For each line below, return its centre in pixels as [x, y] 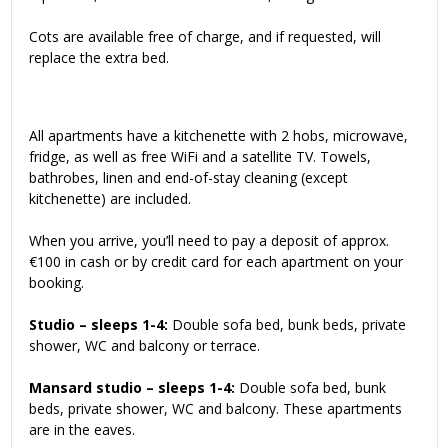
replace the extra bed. [99, 58]
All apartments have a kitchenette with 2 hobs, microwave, [218, 136]
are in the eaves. [82, 430]
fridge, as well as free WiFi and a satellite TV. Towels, [200, 157]
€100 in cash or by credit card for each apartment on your [216, 262]
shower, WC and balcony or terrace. [144, 346]
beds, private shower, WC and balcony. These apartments [215, 409]
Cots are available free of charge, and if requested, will [205, 37]
